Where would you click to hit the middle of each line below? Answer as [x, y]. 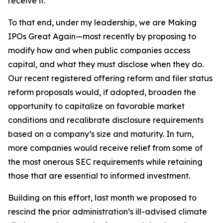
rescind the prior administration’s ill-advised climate [108, 212]
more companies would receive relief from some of [105, 148]
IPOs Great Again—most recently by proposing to [102, 36]
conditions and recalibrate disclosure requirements [106, 120]
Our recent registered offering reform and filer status [110, 78]
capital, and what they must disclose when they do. [106, 64]
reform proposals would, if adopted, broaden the [102, 92]
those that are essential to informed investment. [99, 176]
